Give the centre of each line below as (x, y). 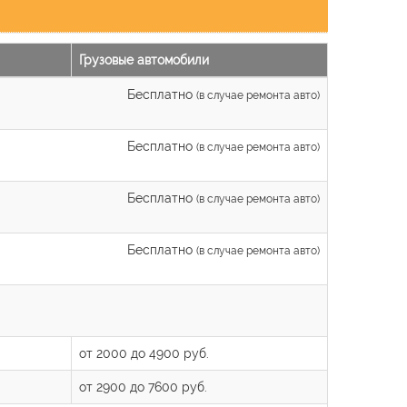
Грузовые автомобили (144, 60)
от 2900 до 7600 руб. (143, 387)
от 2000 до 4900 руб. (144, 353)
